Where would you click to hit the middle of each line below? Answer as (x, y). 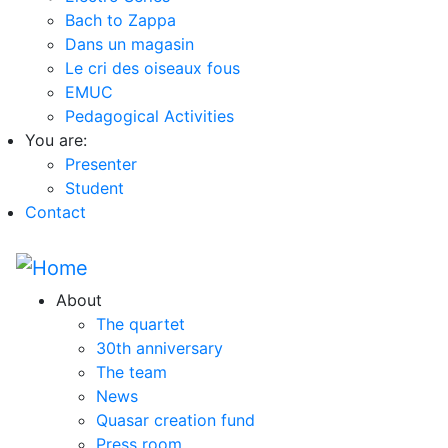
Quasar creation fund (175, 420)
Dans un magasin (129, 44)
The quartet (140, 324)
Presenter (101, 164)
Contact (55, 212)
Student (94, 188)
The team (131, 372)
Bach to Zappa (120, 20)
